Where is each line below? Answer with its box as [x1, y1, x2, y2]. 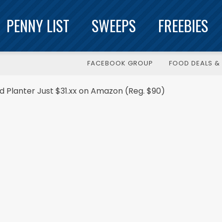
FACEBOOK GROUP [87, 58, 153, 68]
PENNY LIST [6, 14, 69, 37]
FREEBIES [158, 14, 208, 37]
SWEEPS [92, 14, 136, 37]
